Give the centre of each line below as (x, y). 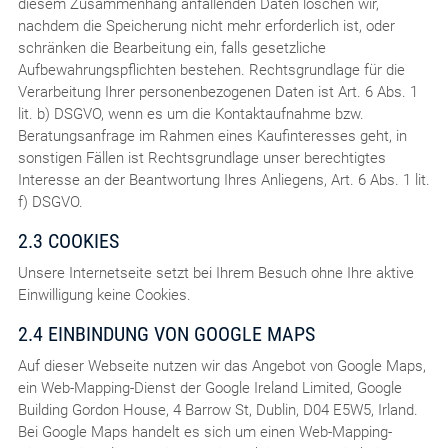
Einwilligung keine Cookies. (104, 294)
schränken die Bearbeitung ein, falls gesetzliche (171, 47)
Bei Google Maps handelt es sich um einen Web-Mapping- (204, 431)
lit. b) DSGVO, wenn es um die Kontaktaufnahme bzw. (190, 113)
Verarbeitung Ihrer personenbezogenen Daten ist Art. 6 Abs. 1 (217, 91)
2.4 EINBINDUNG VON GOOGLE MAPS (166, 333)
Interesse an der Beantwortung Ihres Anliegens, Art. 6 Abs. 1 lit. (223, 179)
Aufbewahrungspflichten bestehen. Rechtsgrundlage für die (211, 69)
